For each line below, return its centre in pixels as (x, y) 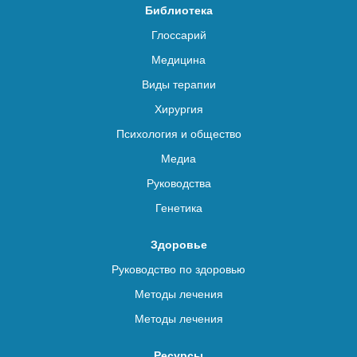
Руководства (178, 184)
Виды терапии (178, 85)
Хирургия (178, 110)
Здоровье (178, 245)
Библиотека (178, 11)
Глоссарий (178, 35)
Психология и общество (178, 134)
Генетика (178, 208)
